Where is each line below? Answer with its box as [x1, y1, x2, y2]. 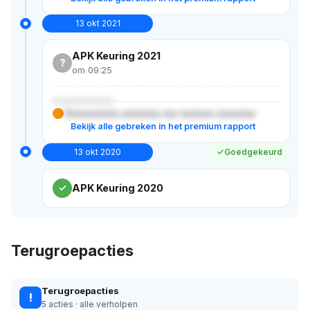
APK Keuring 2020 [72, 182, 163, 194]
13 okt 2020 [74, 146, 121, 157]
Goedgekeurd [224, 146, 282, 157]
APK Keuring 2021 [72, 49, 161, 62]
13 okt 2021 [75, 17, 120, 28]
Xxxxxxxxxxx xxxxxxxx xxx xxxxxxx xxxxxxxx [64, 107, 255, 119]
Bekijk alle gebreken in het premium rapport [71, 120, 255, 131]
